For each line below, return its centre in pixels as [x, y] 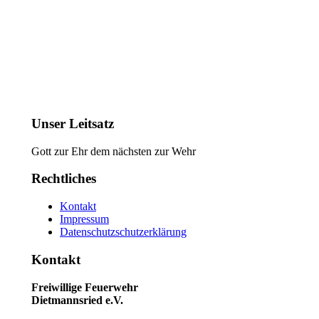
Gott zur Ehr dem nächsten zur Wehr [114, 151]
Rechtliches [64, 179]
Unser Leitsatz [73, 123]
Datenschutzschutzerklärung [123, 232]
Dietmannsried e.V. [77, 300]
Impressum [84, 219]
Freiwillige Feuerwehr [85, 287]
